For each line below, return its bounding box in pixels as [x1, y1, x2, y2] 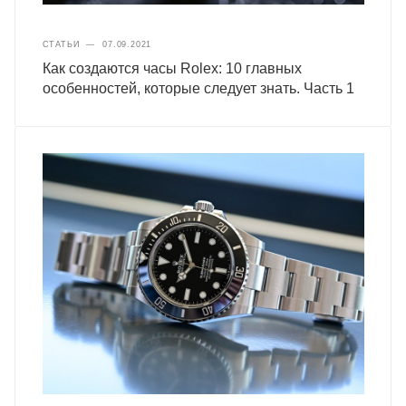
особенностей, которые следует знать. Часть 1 [42, 81, 354, 97]
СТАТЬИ [42, 40, 80, 50]
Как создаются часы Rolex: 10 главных [42, 61, 302, 77]
